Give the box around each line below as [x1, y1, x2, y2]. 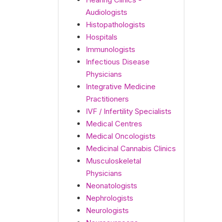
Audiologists [86, 7, 127, 17]
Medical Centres [86, 119, 142, 128]
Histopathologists [86, 20, 145, 29]
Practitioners [86, 94, 129, 104]
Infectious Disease [86, 57, 150, 66]
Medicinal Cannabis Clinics [86, 144, 176, 153]
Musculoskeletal [86, 156, 141, 166]
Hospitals [86, 32, 117, 42]
